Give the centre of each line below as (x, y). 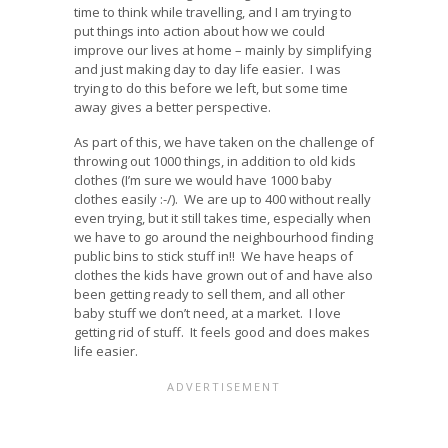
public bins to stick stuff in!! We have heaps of (213, 255)
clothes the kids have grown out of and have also (223, 274)
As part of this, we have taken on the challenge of (224, 141)
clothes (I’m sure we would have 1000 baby (203, 179)
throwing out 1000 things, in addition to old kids (215, 160)
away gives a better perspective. (172, 107)
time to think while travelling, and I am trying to (213, 12)
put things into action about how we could (199, 31)
